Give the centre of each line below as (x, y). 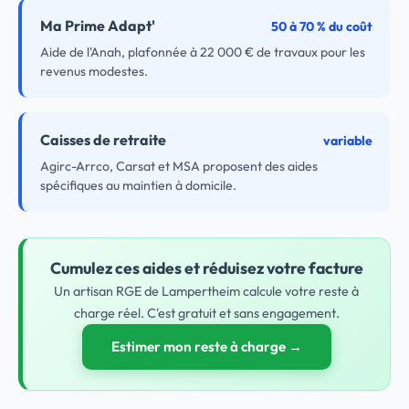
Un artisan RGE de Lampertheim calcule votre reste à (206, 291)
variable (348, 141)
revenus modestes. (94, 71)
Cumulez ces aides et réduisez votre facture (206, 268)
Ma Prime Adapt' (98, 26)
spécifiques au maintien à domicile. (138, 185)
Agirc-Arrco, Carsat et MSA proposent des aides (179, 166)
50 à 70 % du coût (322, 26)
